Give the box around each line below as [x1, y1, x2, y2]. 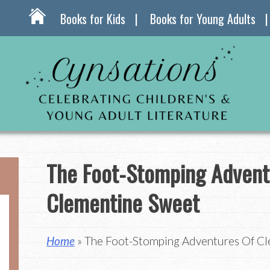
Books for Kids [60, 10, 125, 28]
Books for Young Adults [150, 10, 256, 28]
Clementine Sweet [46, 185, 199, 219]
